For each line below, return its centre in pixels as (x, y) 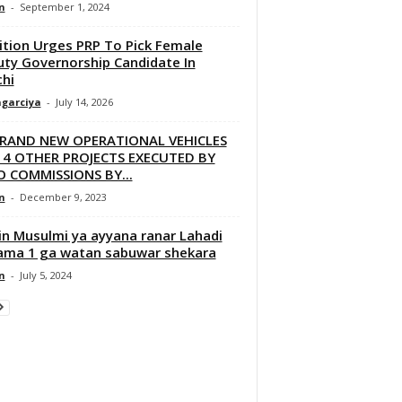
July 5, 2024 (45, 275)
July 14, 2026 (84, 101)
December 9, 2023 (63, 197)
